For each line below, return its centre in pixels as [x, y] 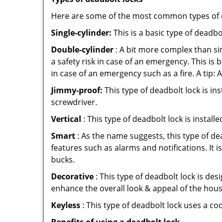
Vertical [66, 119]
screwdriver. [74, 102]
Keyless [66, 205]
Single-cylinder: [81, 33]
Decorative [72, 176]
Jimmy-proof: [77, 90]
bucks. [63, 160]
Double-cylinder [82, 50]
